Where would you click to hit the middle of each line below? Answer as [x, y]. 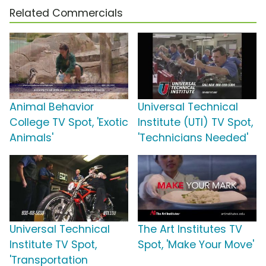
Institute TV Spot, [53, 245]
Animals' [31, 138]
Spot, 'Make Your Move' [196, 245]
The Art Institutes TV [190, 229]
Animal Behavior [52, 107]
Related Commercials [66, 13]
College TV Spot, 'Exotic [69, 123]
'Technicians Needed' [193, 138]
